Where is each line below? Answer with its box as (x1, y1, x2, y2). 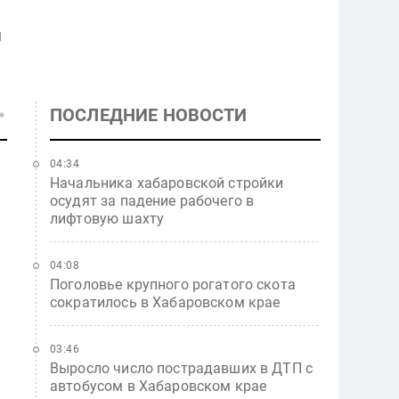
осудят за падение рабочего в (50, 192, 255, 209)
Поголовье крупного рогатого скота (50, 276, 296, 293)
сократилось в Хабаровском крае (50, 294, 281, 311)
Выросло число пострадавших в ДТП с (50, 360, 313, 377)
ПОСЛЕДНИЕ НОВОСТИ (50, 104, 248, 126)
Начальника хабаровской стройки (50, 175, 284, 191)
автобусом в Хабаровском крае (50, 378, 267, 395)
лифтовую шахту (50, 210, 165, 227)
